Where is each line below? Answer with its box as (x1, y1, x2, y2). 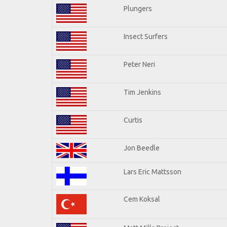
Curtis (124, 116, 142, 124)
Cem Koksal (124, 195, 160, 203)
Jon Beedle (124, 143, 160, 152)
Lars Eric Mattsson (124, 167, 181, 176)
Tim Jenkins (124, 88, 161, 96)
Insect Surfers (124, 32, 168, 41)
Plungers (124, 4, 152, 13)
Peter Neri (124, 60, 155, 68)
